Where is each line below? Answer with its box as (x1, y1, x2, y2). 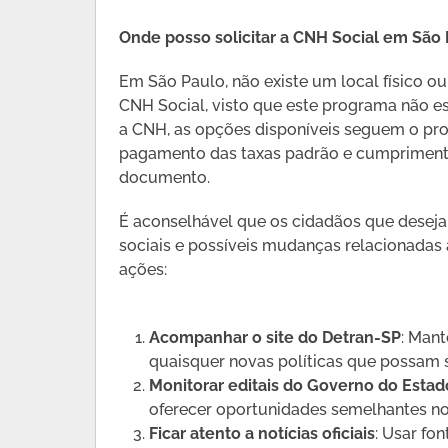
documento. (119, 168, 211, 188)
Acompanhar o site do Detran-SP (149, 328, 402, 348)
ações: (119, 260, 168, 280)
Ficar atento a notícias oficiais (149, 424, 376, 444)
